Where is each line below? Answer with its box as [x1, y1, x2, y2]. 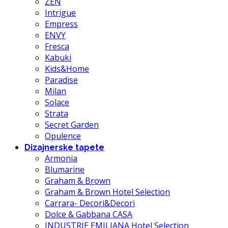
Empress [45, 18, 78, 30]
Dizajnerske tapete [24, 142, 104, 153]
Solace [45, 97, 69, 108]
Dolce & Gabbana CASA [45, 209, 132, 220]
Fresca [45, 41, 69, 52]
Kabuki [45, 52, 71, 64]
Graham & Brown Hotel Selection [45, 186, 170, 198]
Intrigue [45, 7, 76, 19]
